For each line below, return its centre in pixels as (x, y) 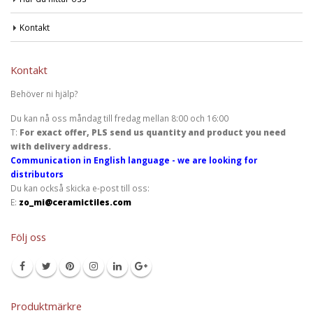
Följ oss (28, 237)
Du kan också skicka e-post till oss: (80, 188)
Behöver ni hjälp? (44, 94)
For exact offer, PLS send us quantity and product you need (153, 132)
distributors (37, 174)
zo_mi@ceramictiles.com (75, 202)
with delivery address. (61, 146)
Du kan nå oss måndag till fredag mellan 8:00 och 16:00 (119, 118)
